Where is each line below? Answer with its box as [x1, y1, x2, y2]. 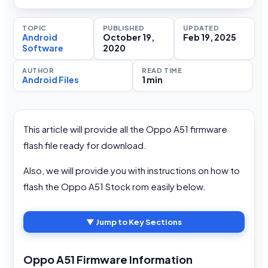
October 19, [102, 32, 154, 43]
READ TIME [142, 66, 182, 75]
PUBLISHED [102, 24, 145, 32]
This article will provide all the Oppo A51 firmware [23, 123, 227, 135]
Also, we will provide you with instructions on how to [23, 165, 240, 176]
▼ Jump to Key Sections [86, 217, 182, 227]
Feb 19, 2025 [183, 32, 237, 43]
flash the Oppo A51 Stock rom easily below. [23, 181, 206, 193]
